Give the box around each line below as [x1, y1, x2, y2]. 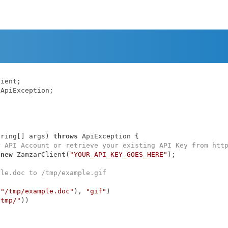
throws [53, 132, 78, 140]
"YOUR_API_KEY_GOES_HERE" [69, 150, 167, 158]
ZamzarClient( [12, 150, 70, 158]
